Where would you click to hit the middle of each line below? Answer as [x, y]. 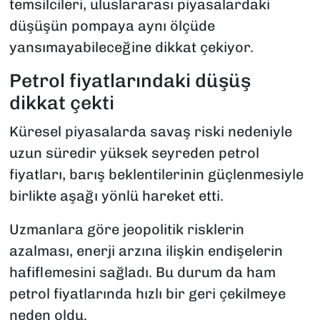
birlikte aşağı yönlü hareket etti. [116, 195]
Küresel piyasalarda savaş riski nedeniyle [150, 131]
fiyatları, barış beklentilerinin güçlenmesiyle [156, 174]
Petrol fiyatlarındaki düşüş [130, 81]
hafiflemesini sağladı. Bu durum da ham [142, 272]
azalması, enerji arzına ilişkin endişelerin [146, 250]
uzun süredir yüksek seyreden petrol [134, 152]
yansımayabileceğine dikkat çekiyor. [131, 47]
